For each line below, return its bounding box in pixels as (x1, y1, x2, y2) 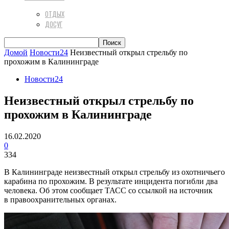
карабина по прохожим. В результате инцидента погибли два (4, 176, 218, 186)
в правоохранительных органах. (4, 195, 117, 204)
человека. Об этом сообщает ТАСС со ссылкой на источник (4, 186, 213, 195)
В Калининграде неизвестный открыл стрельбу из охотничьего (4, 167, 225, 176)
